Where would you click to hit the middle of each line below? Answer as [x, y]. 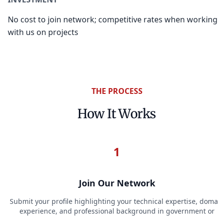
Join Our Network [117, 183]
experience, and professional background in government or [117, 211]
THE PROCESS [117, 91]
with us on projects [43, 32]
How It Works [117, 114]
